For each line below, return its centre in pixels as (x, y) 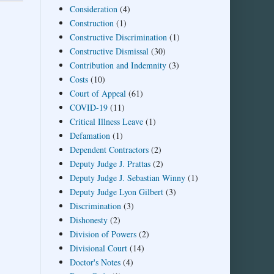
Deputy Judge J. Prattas (110, 163)
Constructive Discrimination (118, 37)
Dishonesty (88, 220)
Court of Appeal (98, 93)
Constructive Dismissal (109, 51)
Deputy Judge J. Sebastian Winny (127, 177)
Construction (91, 23)
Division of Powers (103, 234)
